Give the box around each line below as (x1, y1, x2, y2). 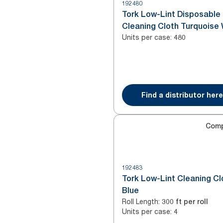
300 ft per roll (162, 198, 208, 206)
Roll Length (122, 197, 158, 206)
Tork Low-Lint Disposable (122, 9, 221, 19)
